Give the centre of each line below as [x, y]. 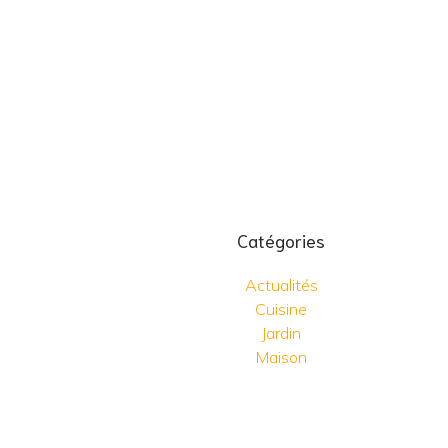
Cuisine [281, 308]
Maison [281, 356]
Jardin [281, 332]
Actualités [281, 284]
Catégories [281, 239]
